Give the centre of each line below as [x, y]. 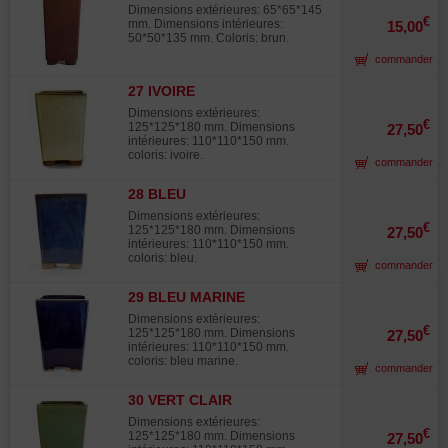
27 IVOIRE [161, 91]
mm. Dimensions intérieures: [205, 24]
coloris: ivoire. [165, 155]
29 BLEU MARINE [186, 297]
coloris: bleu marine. [183, 361]
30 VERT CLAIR [180, 400]
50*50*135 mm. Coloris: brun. [208, 38]
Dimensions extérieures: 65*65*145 [225, 10]
